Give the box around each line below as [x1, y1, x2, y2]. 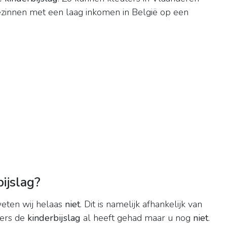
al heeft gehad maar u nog [81, 212, 193, 224]
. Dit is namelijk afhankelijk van [80, 198, 202, 211]
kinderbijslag [27, 212, 81, 224]
